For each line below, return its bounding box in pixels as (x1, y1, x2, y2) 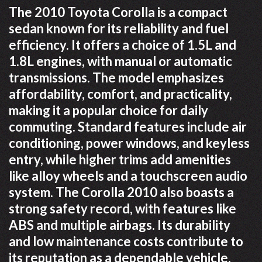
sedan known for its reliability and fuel (9, 20, 229, 36)
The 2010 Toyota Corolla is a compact (9, 4, 227, 20)
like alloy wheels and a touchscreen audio (9, 167, 247, 184)
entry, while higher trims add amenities (9, 151, 231, 167)
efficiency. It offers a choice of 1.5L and (9, 36, 236, 53)
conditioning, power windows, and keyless (9, 135, 250, 151)
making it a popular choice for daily (9, 102, 208, 118)
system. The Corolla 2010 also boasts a (9, 184, 234, 200)
